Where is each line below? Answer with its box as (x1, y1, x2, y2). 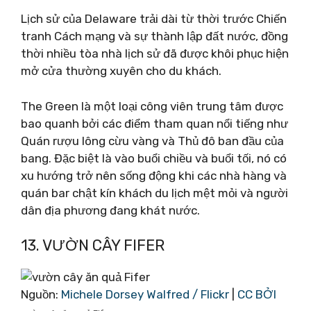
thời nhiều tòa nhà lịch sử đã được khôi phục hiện (21, 47, 289, 60)
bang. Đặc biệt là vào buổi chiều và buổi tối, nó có (21, 151, 287, 165)
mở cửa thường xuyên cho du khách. (21, 64, 221, 78)
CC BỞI (237, 287, 276, 301)
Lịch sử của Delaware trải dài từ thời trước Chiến (21, 12, 287, 26)
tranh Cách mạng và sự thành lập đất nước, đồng (21, 29, 288, 43)
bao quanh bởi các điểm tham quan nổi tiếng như (21, 116, 288, 131)
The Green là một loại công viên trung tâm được (21, 99, 283, 113)
